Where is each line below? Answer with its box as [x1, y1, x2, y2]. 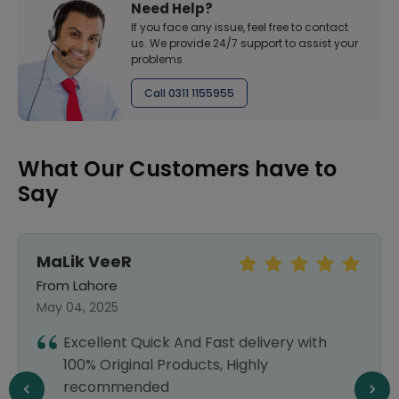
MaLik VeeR [37, 250, 132, 273]
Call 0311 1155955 [144, 85, 234, 101]
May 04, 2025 [37, 298, 118, 316]
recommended [63, 377, 169, 397]
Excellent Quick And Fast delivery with [63, 332, 327, 353]
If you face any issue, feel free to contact [131, 20, 348, 35]
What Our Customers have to [18, 154, 337, 183]
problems [131, 52, 183, 67]
